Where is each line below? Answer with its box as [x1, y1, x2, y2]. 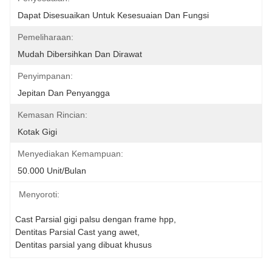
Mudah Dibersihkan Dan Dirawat [18, 49, 142, 59]
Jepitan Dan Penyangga [18, 88, 110, 98]
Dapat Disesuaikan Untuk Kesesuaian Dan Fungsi [18, 10, 209, 20]
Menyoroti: [19, 189, 59, 199]
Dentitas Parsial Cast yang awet [15, 227, 137, 237]
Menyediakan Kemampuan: [18, 149, 123, 158]
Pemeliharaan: [18, 32, 73, 42]
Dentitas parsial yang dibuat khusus [15, 240, 152, 250]
